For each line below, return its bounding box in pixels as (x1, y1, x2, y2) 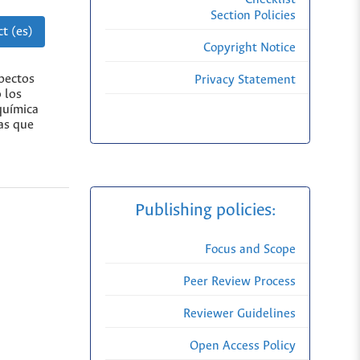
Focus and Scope (205, 243, 296, 257)
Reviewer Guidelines (183, 307, 296, 321)
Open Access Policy (190, 339, 296, 354)
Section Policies (211, 9, 296, 23)
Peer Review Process (183, 275, 296, 289)
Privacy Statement (194, 73, 296, 88)
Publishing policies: (134, 202, 280, 220)
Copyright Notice (203, 41, 296, 55)
